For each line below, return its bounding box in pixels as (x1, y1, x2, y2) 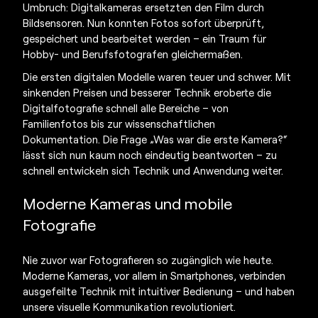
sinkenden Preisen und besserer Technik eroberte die (23, 85, 272, 99)
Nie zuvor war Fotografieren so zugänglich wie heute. (23, 253, 274, 266)
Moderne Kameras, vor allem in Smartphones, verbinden (23, 268, 286, 282)
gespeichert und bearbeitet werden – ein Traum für (23, 31, 267, 45)
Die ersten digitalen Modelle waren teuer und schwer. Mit (23, 70, 292, 83)
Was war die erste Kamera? (153, 132, 284, 146)
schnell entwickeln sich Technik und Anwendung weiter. (23, 163, 284, 177)
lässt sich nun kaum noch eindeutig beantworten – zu (23, 148, 278, 161)
